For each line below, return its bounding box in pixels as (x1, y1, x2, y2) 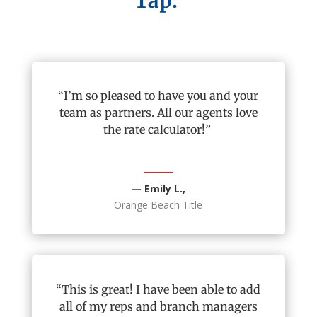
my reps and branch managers (86, 299, 258, 314)
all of (59, 299, 86, 314)
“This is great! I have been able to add (56, 282, 261, 297)
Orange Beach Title (114, 198, 203, 212)
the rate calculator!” (103, 122, 211, 137)
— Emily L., (131, 182, 186, 196)
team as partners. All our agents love (59, 105, 258, 120)
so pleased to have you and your (83, 88, 259, 103)
